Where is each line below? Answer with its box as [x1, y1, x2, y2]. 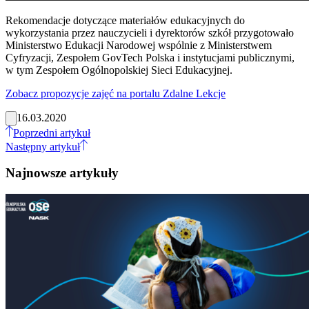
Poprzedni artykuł [13, 126, 91, 139]
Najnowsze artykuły [6, 166, 119, 181]
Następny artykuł [6, 140, 80, 152]
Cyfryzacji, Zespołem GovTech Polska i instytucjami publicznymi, [6, 51, 295, 63]
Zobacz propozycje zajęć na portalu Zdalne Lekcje [6, 87, 226, 99]
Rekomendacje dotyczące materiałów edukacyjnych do [6, 14, 245, 26]
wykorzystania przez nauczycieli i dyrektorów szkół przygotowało [6, 26, 294, 39]
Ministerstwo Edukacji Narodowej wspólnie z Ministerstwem [6, 39, 272, 51]
